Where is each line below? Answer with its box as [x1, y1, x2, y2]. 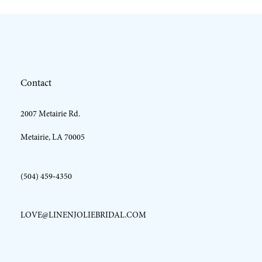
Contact [20, 75, 51, 89]
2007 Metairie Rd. [20, 108, 80, 120]
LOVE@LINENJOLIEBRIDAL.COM [20, 209, 146, 220]
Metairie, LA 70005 [20, 132, 85, 143]
